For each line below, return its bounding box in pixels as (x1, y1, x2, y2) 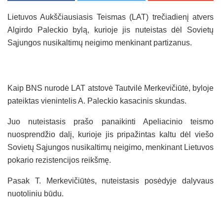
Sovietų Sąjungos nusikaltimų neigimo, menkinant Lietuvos (7, 143, 214, 151)
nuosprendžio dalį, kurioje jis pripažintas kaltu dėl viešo (7, 130, 214, 139)
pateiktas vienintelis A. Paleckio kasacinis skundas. (7, 96, 186, 105)
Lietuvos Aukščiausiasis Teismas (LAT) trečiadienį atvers (7, 12, 214, 21)
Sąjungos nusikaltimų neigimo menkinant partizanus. (7, 38, 192, 47)
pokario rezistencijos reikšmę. (7, 155, 111, 164)
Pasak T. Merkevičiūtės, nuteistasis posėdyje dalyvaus (7, 176, 214, 185)
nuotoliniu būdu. (7, 189, 64, 198)
